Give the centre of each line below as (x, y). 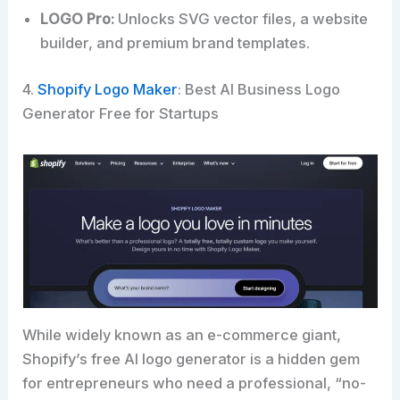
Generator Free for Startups (121, 113)
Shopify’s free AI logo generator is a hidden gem (192, 358)
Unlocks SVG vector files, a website (242, 19)
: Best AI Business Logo (259, 89)
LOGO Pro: (78, 19)
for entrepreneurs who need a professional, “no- (195, 383)
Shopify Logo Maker (108, 89)
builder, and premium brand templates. (175, 43)
